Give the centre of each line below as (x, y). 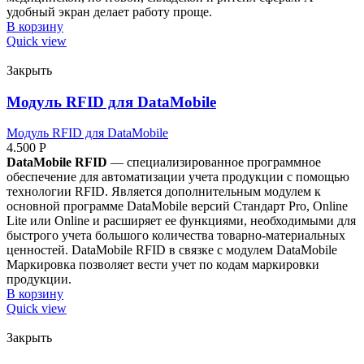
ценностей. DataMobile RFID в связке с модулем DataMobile (172, 250)
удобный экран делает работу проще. (109, 11)
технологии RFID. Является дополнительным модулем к (164, 192)
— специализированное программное (214, 162)
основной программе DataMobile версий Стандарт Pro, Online (177, 206)
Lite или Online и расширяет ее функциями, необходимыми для (181, 221)
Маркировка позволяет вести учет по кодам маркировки (163, 265)
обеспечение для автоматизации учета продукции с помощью (178, 177)
